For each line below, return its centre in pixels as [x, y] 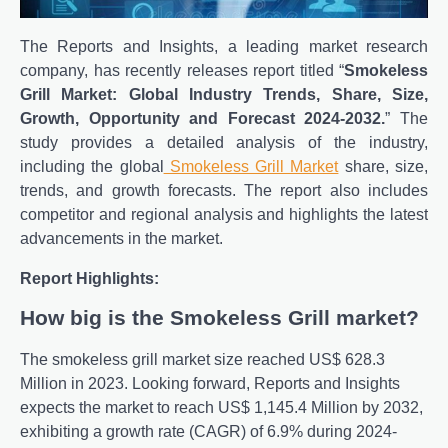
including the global [92, 167]
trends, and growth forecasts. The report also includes [224, 191]
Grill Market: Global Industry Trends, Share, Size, [224, 95]
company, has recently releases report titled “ [182, 71]
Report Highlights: [89, 279]
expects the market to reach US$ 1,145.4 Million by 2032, [221, 408]
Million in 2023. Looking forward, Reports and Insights [210, 384]
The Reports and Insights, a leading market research [224, 47]
